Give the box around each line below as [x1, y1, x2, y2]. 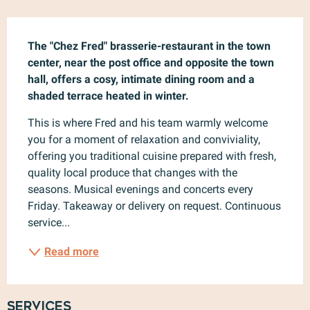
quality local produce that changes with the [28, 165, 237, 179]
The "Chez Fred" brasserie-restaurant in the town [28, 39, 271, 53]
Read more [44, 244, 99, 258]
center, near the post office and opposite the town [28, 55, 274, 69]
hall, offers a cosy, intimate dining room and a [28, 72, 255, 86]
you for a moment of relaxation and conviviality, [28, 132, 260, 146]
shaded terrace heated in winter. [28, 89, 189, 102]
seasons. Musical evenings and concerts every [28, 182, 253, 196]
